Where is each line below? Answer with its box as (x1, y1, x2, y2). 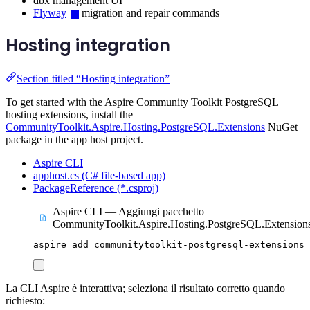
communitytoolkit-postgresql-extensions (94, 239, 304, 250)
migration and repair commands (79, 7, 220, 19)
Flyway (33, 7, 66, 19)
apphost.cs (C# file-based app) (33, 169, 165, 181)
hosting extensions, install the (6, 108, 133, 120)
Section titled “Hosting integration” (17, 72, 170, 84)
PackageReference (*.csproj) (33, 181, 158, 194)
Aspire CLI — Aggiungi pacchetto (53, 205, 205, 217)
